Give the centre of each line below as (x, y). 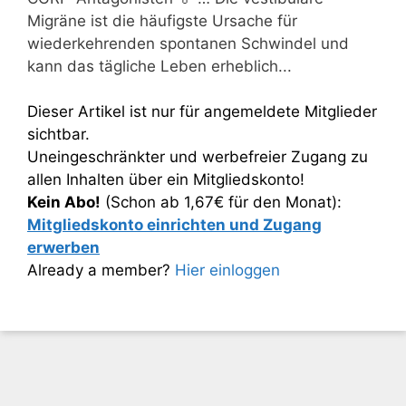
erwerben (63, 247)
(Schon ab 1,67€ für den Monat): (221, 202)
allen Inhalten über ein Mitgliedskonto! (166, 179)
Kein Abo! (64, 202)
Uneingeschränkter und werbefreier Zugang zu (198, 157)
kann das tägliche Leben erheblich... (159, 66)
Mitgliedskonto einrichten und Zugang (174, 225)
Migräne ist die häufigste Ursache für (162, 20)
